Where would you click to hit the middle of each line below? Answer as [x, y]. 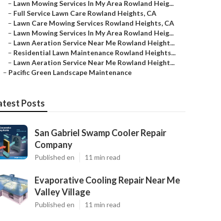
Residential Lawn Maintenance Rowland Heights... [94, 53]
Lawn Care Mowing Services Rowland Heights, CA [94, 23]
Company [54, 145]
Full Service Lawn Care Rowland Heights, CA [85, 13]
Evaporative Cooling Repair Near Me [107, 180]
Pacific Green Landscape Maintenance [70, 72]
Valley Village [62, 192]
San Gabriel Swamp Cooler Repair [100, 133]
